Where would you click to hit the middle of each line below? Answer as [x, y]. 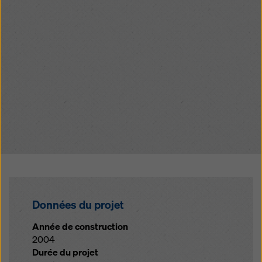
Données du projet [78, 205]
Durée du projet [65, 252]
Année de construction [80, 227]
